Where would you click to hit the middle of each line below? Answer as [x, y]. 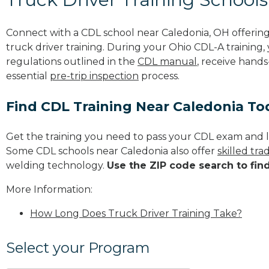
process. [159, 76]
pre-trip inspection [94, 76]
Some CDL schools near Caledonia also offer [112, 151]
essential [28, 76]
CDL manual [167, 61]
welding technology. [56, 165]
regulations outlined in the [72, 61]
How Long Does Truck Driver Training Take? [136, 213]
